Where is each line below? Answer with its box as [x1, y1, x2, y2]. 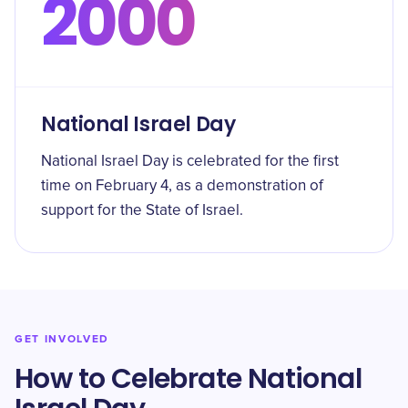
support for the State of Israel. [41, 203, 243, 219]
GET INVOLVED [15, 332, 110, 346]
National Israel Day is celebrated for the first [41, 154, 339, 169]
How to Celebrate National [15, 360, 362, 398]
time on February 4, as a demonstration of [41, 178, 323, 194]
